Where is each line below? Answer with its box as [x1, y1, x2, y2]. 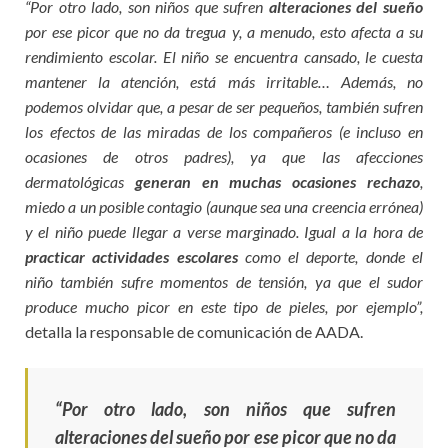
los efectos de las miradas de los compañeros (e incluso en [25, 121, 423, 141]
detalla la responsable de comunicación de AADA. [25, 321, 363, 341]
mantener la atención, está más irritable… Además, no [25, 71, 423, 91]
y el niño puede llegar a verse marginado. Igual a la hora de [25, 221, 423, 241]
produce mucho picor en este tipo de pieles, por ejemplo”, [25, 296, 423, 316]
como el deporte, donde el [237, 246, 424, 266]
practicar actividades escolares [25, 246, 238, 266]
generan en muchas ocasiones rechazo [134, 171, 421, 191]
